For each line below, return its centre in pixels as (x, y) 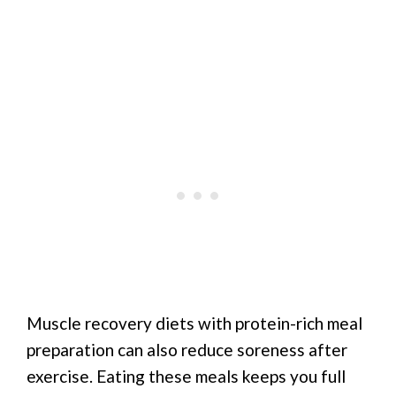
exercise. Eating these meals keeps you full (186, 376)
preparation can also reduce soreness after (187, 349)
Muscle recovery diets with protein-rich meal (194, 323)
